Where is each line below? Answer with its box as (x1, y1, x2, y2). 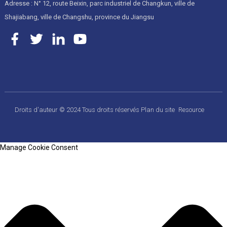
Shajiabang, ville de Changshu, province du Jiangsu (4, 13, 154, 21)
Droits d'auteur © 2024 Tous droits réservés (15, 105, 141, 113)
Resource (178, 105, 205, 113)
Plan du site (141, 105, 177, 113)
